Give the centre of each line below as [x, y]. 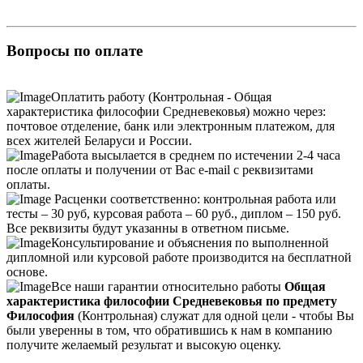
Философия [41, 316]
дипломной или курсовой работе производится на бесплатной [179, 258]
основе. [27, 272]
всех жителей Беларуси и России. [99, 141]
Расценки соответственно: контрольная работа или [194, 199]
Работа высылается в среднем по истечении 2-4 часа [196, 156]
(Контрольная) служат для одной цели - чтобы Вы [214, 316]
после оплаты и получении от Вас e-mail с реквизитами [160, 170]
